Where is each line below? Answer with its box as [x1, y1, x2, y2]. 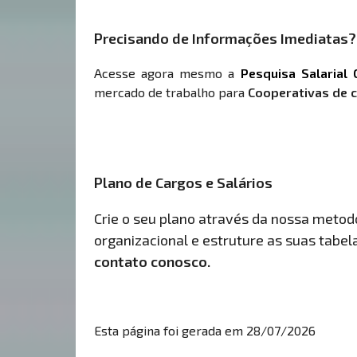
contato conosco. [93, 253, 210, 271]
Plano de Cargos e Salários [93, 174, 273, 192]
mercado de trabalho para [93, 84, 248, 100]
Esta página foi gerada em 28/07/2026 [93, 323, 316, 339]
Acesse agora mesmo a [93, 65, 241, 81]
